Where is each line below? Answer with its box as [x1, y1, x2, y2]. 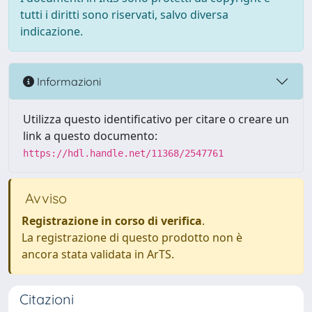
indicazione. [20, 24, 83, 39]
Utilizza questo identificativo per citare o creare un [23, 111, 289, 127]
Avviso [22, 189, 67, 207]
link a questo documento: [23, 128, 157, 143]
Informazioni [34, 74, 101, 88]
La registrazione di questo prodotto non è [22, 230, 242, 245]
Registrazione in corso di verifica [22, 213, 202, 228]
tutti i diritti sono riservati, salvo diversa [20, 7, 228, 22]
